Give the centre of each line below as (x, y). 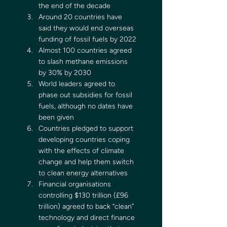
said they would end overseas (87, 28)
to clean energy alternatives (83, 173)
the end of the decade (74, 6)
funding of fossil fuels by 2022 (87, 39)
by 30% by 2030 (65, 73)
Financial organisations (76, 184)
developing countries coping (85, 140)
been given (56, 117)
